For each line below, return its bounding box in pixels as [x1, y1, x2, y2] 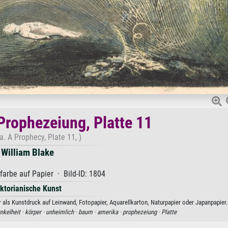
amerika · [97, 208, 123, 216]
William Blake [1, 147, 54, 158]
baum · [78, 208, 97, 216]
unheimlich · [46, 208, 78, 216]
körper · [25, 208, 46, 216]
